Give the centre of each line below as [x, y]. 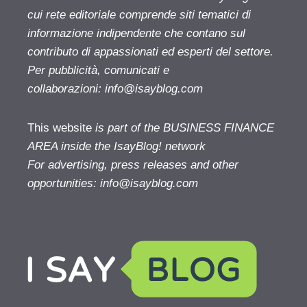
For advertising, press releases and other [133, 164]
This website [60, 127]
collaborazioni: [66, 88]
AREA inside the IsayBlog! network [116, 146]
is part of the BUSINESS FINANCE [183, 127]
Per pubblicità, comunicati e [98, 70]
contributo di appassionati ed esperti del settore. [150, 51]
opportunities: [64, 183]
